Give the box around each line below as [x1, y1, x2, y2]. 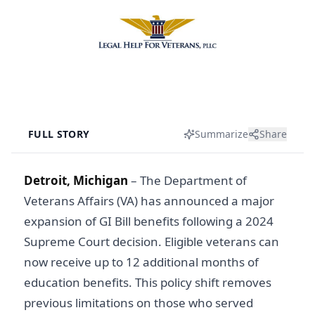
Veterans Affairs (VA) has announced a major [24, 193, 274, 209]
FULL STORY [28, 127, 90, 141]
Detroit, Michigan [24, 172, 128, 188]
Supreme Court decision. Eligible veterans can [24, 233, 279, 250]
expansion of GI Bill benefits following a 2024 [24, 213, 274, 229]
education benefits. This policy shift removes [24, 274, 271, 290]
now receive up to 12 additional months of [24, 254, 259, 270]
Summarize [195, 127, 248, 141]
